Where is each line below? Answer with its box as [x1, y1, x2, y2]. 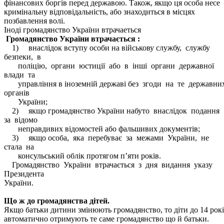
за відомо [4, 115, 37, 124]
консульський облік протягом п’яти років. [4, 151, 161, 160]
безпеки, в [4, 52, 41, 61]
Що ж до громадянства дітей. [4, 196, 109, 205]
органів [4, 88, 29, 97]
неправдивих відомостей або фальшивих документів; [4, 124, 200, 133]
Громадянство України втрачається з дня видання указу [4, 160, 216, 169]
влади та [4, 70, 35, 79]
